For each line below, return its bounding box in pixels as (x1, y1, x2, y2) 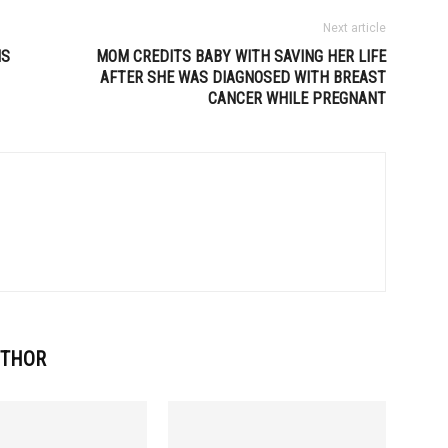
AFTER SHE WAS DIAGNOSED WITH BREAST (100, 68, 386, 87)
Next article (323, 21, 386, 35)
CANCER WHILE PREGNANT (208, 89, 386, 108)
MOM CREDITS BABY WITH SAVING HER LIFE (96, 47, 386, 66)
